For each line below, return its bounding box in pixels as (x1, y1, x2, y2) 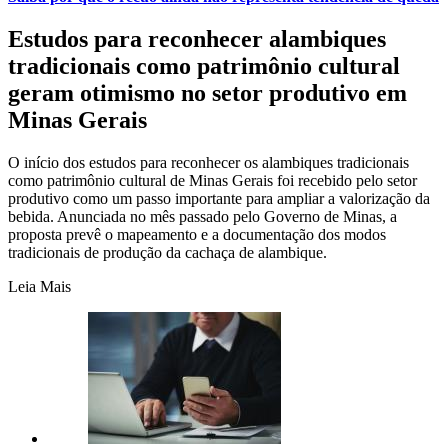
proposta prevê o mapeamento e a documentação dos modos (8, 225, 386, 243)
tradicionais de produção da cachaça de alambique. (8, 243, 327, 261)
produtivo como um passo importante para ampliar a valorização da (8, 189, 430, 207)
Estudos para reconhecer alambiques (8, 26, 386, 53)
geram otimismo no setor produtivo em (8, 80, 407, 107)
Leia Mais (8, 277, 71, 295)
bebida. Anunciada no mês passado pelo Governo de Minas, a (8, 207, 397, 225)
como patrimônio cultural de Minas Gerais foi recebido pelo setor (8, 171, 417, 189)
